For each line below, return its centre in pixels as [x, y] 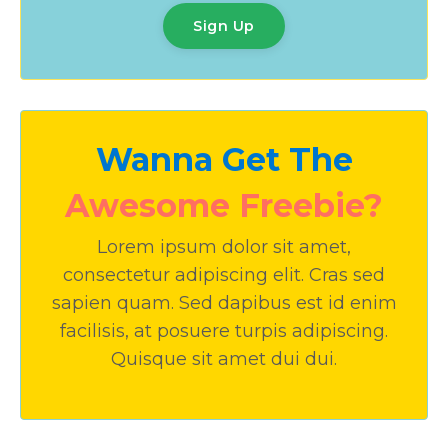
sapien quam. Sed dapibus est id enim [224, 302]
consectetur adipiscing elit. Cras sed [224, 274]
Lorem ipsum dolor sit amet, [224, 246]
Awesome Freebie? [224, 205]
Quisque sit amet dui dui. [224, 358]
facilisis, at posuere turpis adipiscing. [224, 330]
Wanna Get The [224, 159]
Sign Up [224, 25]
